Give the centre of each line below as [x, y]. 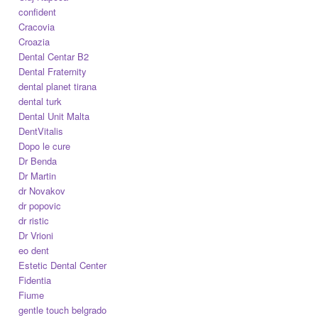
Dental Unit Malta [54, 116]
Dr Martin [38, 176]
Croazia [34, 42]
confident [38, 12]
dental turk [40, 102]
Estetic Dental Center [63, 265]
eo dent [34, 251]
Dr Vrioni [36, 236]
